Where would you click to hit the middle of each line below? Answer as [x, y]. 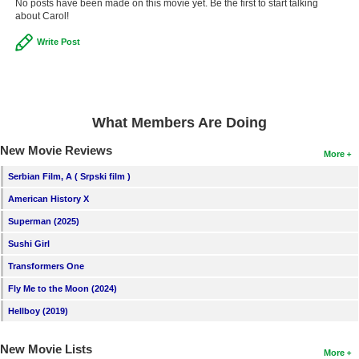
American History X [48, 198]
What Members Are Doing [179, 122]
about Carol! [42, 16]
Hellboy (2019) [38, 311]
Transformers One [46, 266]
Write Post [58, 41]
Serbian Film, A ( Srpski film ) [69, 176]
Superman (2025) [44, 221]
